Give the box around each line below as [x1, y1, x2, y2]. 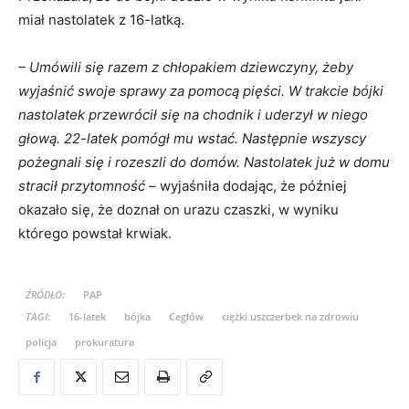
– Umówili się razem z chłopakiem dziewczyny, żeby [18, 58, 353, 77]
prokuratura [75, 335, 134, 350]
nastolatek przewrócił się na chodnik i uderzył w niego [18, 106, 368, 124]
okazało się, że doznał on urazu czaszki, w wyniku [18, 201, 339, 219]
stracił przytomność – [18, 177, 156, 195]
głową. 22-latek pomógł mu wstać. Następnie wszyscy [18, 130, 366, 148]
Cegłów [169, 309, 204, 324]
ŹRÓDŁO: [26, 288, 65, 302]
